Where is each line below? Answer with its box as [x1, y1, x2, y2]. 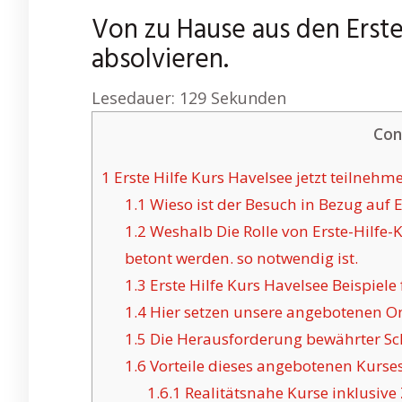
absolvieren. [92, 39, 229, 82]
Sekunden [211, 87, 286, 109]
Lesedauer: [92, 87, 175, 109]
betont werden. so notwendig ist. [124, 248, 358, 269]
